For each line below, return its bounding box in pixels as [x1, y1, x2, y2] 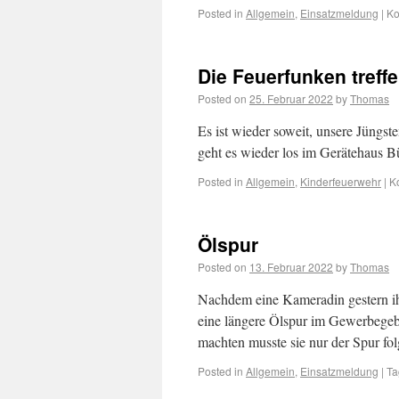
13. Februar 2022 [249, 259, 333, 274]
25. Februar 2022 [249, 91, 333, 106]
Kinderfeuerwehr [300, 174, 381, 189]
